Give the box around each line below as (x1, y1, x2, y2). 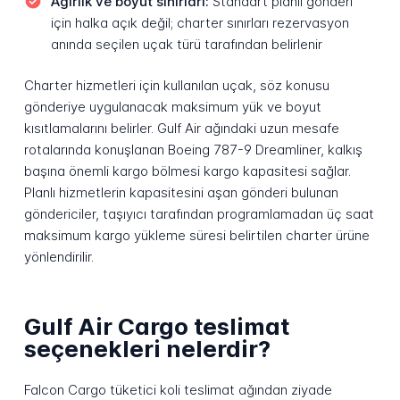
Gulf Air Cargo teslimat (23, 312, 289, 340)
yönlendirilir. (23, 248, 94, 266)
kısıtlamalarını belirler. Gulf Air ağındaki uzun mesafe (23, 120, 339, 137)
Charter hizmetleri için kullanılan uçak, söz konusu (23, 77, 329, 95)
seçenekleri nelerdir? (23, 334, 271, 362)
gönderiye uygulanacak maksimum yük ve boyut (23, 98, 321, 116)
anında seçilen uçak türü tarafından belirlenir (50, 35, 322, 53)
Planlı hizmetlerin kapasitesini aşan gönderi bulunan (23, 184, 338, 202)
